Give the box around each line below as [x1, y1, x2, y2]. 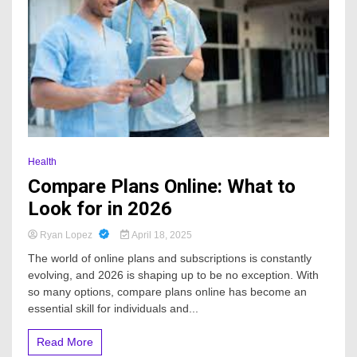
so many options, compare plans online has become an [28, 284, 307, 298]
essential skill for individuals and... [28, 301, 198, 315]
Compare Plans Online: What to [28, 175, 296, 198]
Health [28, 155, 57, 167]
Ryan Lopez [37, 229, 95, 241]
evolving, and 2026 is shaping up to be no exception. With [28, 268, 319, 281]
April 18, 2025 [128, 229, 192, 241]
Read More [37, 335, 93, 348]
